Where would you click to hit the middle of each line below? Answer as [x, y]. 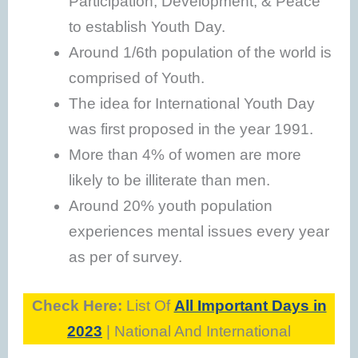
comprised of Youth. [137, 78]
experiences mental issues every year [199, 232]
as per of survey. [126, 257]
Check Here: [77, 305]
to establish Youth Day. [149, 27]
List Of [146, 305]
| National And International [197, 331]
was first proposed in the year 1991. [191, 129]
